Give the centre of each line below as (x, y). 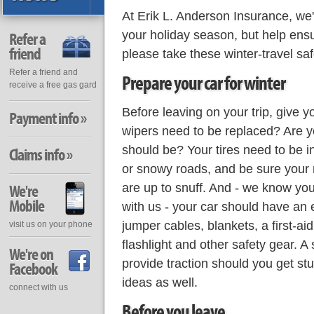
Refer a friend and (43, 72)
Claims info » (40, 155)
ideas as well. (159, 282)
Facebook (33, 269)
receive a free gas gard (53, 85)
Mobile (26, 206)
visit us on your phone (50, 224)
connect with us (38, 287)
